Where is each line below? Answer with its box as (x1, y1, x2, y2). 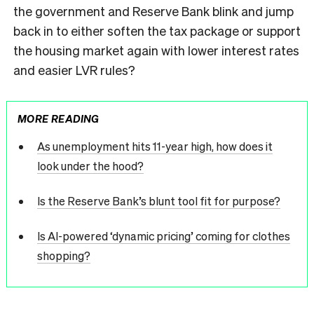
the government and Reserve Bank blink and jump (13, 2, 294, 19)
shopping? (36, 248, 90, 264)
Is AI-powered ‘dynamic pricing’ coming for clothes (36, 228, 290, 244)
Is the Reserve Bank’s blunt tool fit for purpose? (36, 193, 280, 209)
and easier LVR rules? (13, 61, 135, 78)
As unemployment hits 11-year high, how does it (36, 139, 273, 154)
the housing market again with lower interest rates (13, 41, 299, 58)
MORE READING (18, 111, 100, 125)
